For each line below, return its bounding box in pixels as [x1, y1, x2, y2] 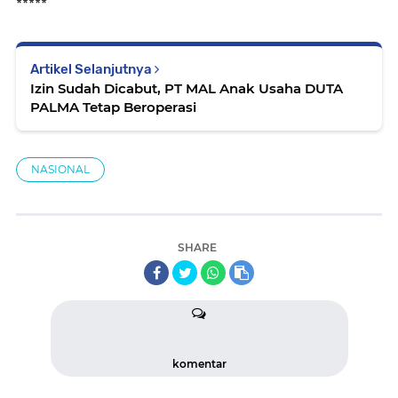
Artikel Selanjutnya [30, 61, 155, 78]
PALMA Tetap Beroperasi [30, 99, 196, 116]
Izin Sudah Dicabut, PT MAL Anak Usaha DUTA [30, 80, 343, 98]
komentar [171, 357, 227, 371]
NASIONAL [31, 163, 90, 177]
